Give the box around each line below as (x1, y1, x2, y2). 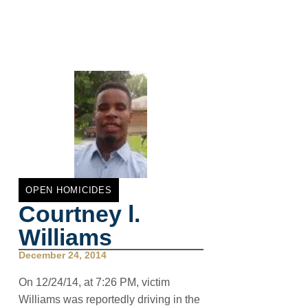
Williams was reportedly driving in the (19, 294, 200, 305)
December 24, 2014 (19, 250, 107, 261)
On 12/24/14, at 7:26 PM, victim (19, 276, 170, 288)
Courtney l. (19, 201, 140, 227)
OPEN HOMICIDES (25, 185, 112, 195)
